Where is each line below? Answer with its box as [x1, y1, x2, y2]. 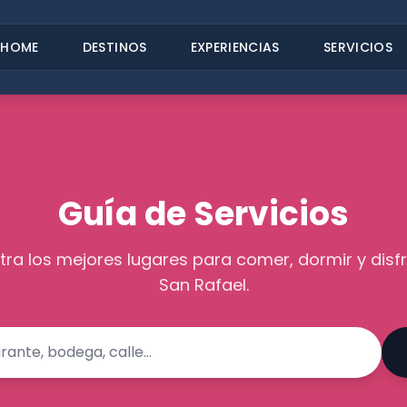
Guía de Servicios [58, 191, 349, 237]
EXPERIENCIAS [190, 38, 280, 56]
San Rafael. [158, 273, 249, 296]
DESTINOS [82, 38, 147, 56]
